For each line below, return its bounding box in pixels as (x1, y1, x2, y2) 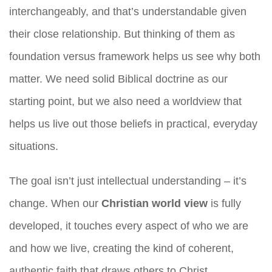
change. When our (9, 197, 101, 209)
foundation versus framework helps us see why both (9, 50, 260, 63)
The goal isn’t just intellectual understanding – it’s (9, 174, 246, 187)
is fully (208, 197, 241, 209)
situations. (9, 140, 58, 152)
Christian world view (101, 197, 208, 209)
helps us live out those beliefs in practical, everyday (9, 117, 257, 130)
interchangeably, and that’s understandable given (9, 5, 246, 18)
